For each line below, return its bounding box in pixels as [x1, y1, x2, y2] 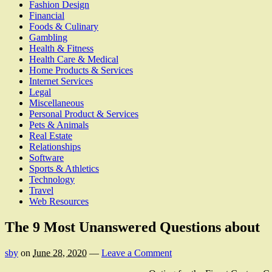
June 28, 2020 [33, 248, 87, 259]
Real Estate [29, 131, 72, 141]
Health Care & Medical [29, 54, 118, 65]
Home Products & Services [29, 65, 133, 76]
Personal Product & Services [29, 109, 138, 120]
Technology [29, 174, 75, 185]
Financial [29, 10, 64, 21]
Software [29, 152, 64, 163]
